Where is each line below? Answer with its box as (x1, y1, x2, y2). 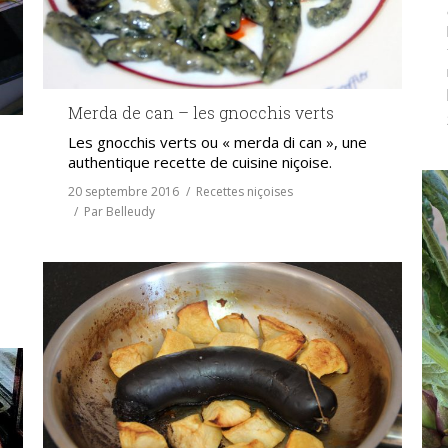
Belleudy (106, 203, 155, 221)
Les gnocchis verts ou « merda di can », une (68, 132, 367, 153)
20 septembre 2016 (68, 183, 179, 201)
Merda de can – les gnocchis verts (68, 102, 334, 124)
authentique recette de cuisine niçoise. (68, 152, 332, 173)
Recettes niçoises (196, 183, 293, 201)
